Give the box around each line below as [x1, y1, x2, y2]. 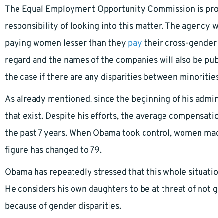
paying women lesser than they [5, 37, 128, 49]
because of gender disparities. [5, 200, 121, 212]
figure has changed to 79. [5, 145, 102, 156]
